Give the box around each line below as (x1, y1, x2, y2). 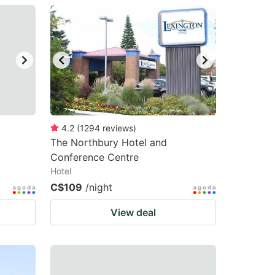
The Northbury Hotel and (50, 136, 167, 149)
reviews (103, 123, 133, 133)
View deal (110, 206, 156, 219)
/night (85, 181, 112, 193)
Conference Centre (50, 151, 139, 163)
